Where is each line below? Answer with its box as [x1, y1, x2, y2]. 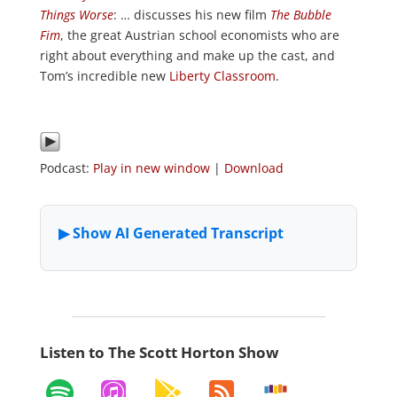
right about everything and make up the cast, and [39, 47, 335, 64]
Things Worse [39, 6, 113, 23]
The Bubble [269, 6, 331, 23]
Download [223, 160, 284, 176]
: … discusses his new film [113, 6, 270, 23]
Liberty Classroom [168, 67, 276, 84]
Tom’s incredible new [39, 67, 169, 84]
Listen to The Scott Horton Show [39, 342, 279, 362]
